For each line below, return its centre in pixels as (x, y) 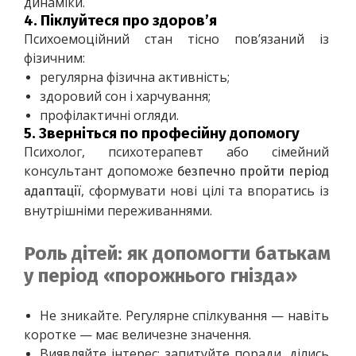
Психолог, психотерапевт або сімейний (178, 151)
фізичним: (54, 58)
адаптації (52, 191)
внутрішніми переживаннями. (118, 210)
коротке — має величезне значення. (137, 334)
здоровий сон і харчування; (125, 96)
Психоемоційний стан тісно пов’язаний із (178, 39)
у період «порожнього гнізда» (161, 275)
